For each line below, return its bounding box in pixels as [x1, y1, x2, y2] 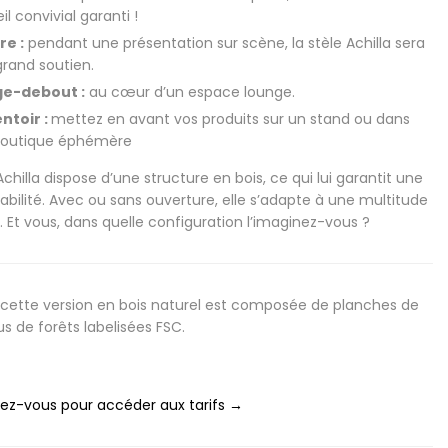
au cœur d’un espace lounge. [84, 82, 295, 102]
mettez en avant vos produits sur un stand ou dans [50, 109, 410, 129]
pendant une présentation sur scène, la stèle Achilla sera [23, 33, 425, 53]
